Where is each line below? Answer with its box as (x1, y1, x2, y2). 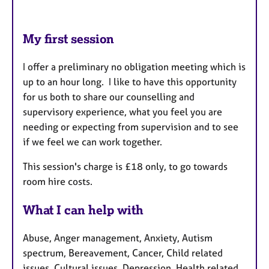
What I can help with (23, 202, 144, 217)
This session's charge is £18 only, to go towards (23, 160, 228, 173)
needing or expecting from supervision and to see (23, 121, 238, 133)
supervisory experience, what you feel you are (23, 106, 222, 118)
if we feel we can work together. (23, 136, 165, 148)
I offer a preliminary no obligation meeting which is (23, 61, 246, 73)
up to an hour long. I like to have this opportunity (23, 76, 237, 88)
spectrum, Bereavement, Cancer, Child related (23, 246, 223, 259)
